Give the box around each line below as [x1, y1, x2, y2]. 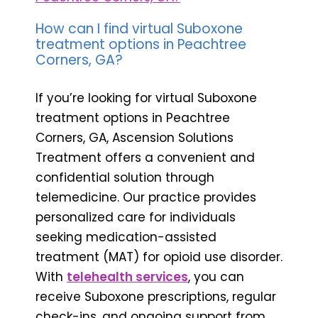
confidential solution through [35, 168, 214, 186]
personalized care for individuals [35, 208, 236, 226]
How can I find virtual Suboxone [35, 18, 243, 38]
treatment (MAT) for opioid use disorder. [35, 248, 283, 265]
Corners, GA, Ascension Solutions [35, 128, 234, 146]
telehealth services [67, 268, 188, 285]
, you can [188, 268, 244, 285]
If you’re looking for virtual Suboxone [35, 89, 257, 106]
